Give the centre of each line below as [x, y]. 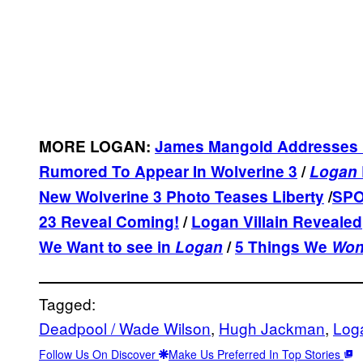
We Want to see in [107, 246]
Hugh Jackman [272, 327]
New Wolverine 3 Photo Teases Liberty [181, 196]
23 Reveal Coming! [109, 221]
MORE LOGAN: [97, 146]
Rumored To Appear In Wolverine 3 [168, 171]
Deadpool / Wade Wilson [125, 327]
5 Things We [283, 246]
